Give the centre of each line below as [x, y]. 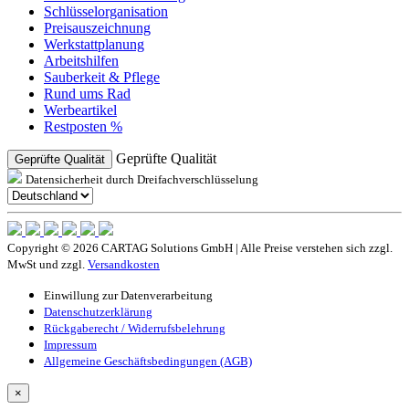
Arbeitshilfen [81, 60]
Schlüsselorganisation [106, 11]
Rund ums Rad [87, 93]
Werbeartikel [80, 110]
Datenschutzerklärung [98, 311]
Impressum [70, 344]
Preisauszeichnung [97, 27]
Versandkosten [124, 264]
